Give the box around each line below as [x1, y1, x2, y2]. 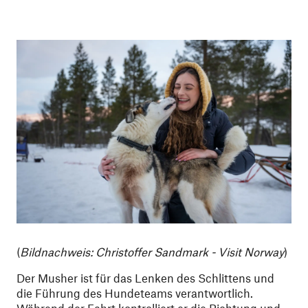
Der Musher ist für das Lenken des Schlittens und [16, 270, 274, 285]
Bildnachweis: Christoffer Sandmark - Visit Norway [20, 244, 284, 258]
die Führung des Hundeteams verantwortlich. [16, 285, 253, 300]
